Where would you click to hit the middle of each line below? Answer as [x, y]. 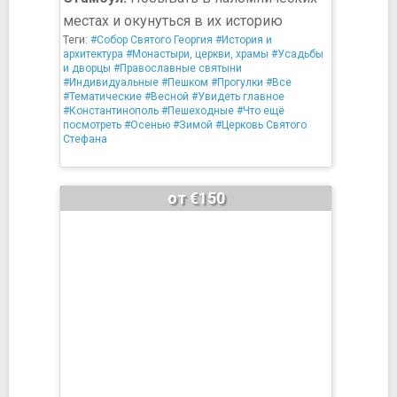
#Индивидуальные [111, 82]
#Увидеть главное [238, 97]
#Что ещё [261, 111]
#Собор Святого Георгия [152, 40]
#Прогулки [237, 82]
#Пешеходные [198, 111]
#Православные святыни [178, 68]
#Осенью [147, 125]
